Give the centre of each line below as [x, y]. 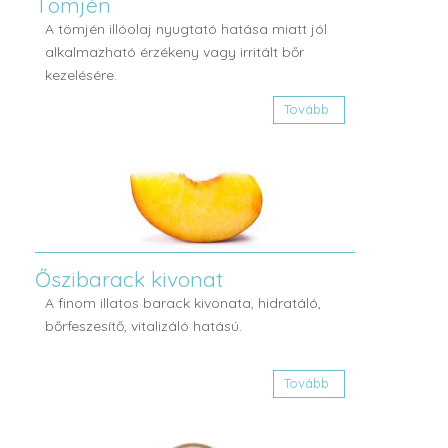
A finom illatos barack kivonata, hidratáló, [183, 303]
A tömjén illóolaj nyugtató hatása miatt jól [186, 29]
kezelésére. [81, 75]
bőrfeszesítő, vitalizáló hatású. [143, 326]
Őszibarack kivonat [129, 279]
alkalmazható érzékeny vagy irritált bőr [174, 52]
